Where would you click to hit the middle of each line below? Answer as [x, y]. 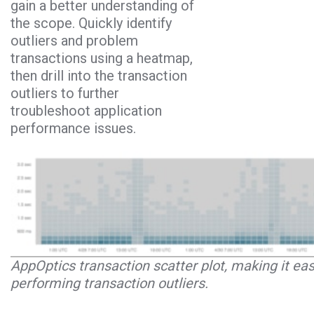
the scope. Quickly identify [91, 23]
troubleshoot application [86, 111]
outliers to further [65, 94]
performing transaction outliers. [109, 283]
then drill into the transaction [99, 76]
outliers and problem [74, 41]
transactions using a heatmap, [102, 59]
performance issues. [73, 129]
